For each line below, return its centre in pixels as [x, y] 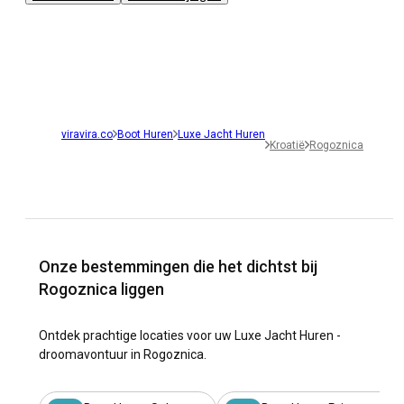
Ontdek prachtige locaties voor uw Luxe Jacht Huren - [190, 335]
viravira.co [87, 134]
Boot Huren [145, 134]
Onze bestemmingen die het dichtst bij [178, 266]
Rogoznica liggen [101, 289]
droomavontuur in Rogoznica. [123, 354]
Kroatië [287, 145]
